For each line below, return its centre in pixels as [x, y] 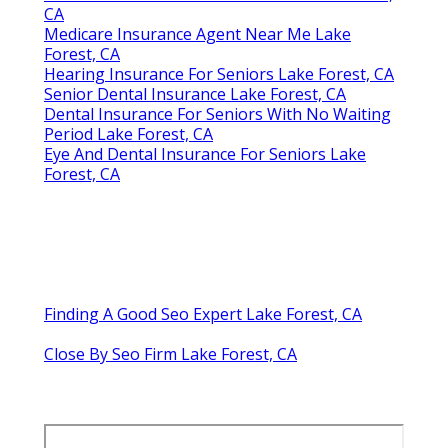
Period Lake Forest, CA [128, 134]
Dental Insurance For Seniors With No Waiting [217, 114]
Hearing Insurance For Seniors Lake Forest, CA [219, 74]
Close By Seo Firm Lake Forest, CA [170, 354]
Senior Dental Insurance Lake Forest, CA [195, 94]
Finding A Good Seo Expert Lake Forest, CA [203, 314]
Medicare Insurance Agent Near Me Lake [197, 34]
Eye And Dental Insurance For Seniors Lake [205, 154]
